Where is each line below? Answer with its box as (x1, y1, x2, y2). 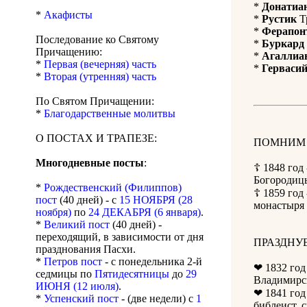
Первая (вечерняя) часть (44, 58, 156, 71)
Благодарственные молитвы (44, 108, 175, 120)
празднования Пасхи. (36, 243, 136, 256)
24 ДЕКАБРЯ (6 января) (88, 206, 201, 219)
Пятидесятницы (95, 268, 169, 280)
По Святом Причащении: (36, 95, 154, 108)
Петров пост (44, 256, 102, 268)
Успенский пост (44, 293, 119, 305)
